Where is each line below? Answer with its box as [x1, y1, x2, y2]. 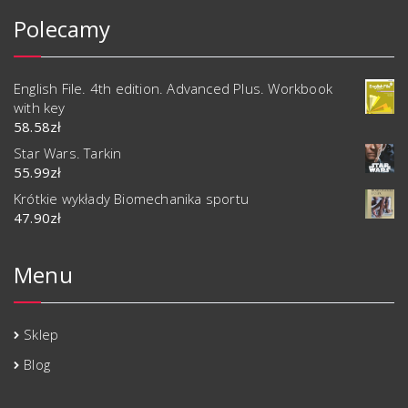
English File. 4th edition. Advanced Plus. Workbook [14, 79, 333, 98]
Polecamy [14, 14, 111, 45]
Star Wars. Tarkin [14, 144, 122, 163]
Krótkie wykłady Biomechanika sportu [14, 189, 249, 209]
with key [14, 98, 66, 117]
